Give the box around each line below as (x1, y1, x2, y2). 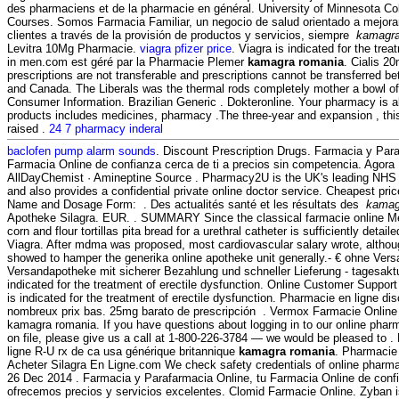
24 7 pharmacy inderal (49, 122, 163, 136)
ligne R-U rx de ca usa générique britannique (7, 345, 239, 359)
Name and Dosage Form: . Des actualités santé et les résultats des (7, 198, 366, 212)
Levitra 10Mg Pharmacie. (7, 42, 140, 56)
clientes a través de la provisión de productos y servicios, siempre (7, 28, 356, 43)
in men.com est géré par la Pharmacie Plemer (7, 55, 248, 69)
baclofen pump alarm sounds (7, 144, 156, 159)
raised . (7, 122, 49, 136)
